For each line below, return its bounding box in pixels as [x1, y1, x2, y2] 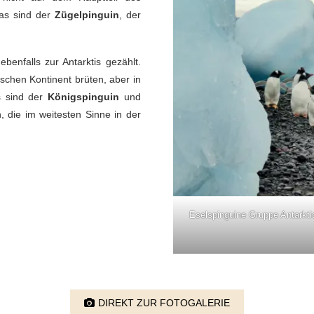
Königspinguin [47, 90, 119, 102]
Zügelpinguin [54, 8, 119, 20]
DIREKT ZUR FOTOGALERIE [98, 296, 230, 308]
